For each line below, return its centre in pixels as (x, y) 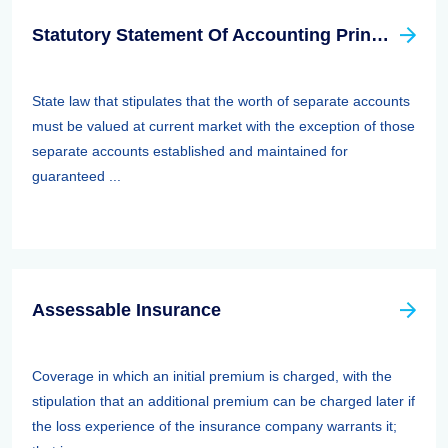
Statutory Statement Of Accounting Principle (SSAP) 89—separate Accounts (380, 35)
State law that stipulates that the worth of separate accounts (221, 101)
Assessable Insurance (126, 310)
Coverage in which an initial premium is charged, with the (212, 376)
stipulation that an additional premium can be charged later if (223, 401)
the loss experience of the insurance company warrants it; (214, 426)
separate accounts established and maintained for (190, 151)
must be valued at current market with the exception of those (223, 126)
